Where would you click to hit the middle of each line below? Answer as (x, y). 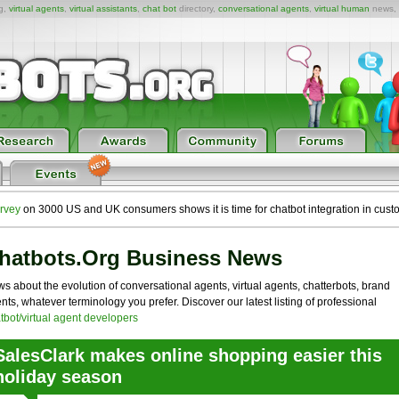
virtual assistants (103, 8)
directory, (197, 8)
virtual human (342, 8)
